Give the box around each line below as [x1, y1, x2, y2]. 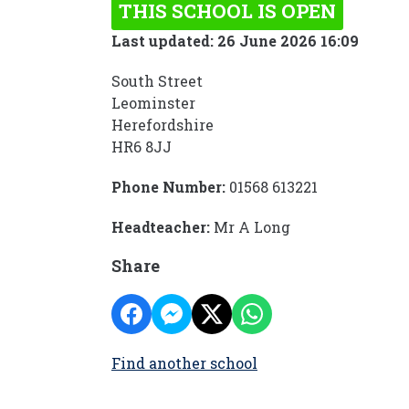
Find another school [111, 353, 257, 372]
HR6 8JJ [111, 137, 172, 156]
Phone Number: [111, 177, 225, 196]
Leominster [111, 93, 195, 112]
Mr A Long [210, 217, 290, 236]
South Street [111, 71, 203, 90]
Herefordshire [111, 115, 214, 134]
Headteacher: [111, 217, 210, 236]
